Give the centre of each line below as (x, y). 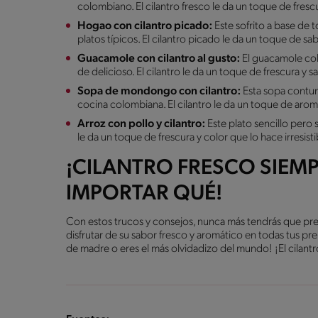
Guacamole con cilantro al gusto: (160, 59)
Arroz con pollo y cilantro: (141, 124)
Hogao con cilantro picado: (146, 26)
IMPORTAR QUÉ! (144, 194)
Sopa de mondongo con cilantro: (160, 91)
